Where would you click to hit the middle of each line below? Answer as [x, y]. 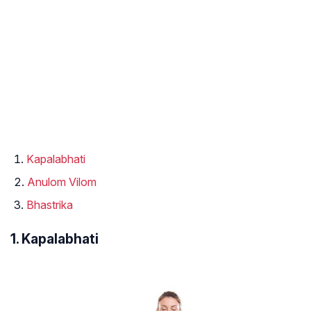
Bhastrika [50, 205]
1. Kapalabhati [54, 239]
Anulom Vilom [62, 182]
